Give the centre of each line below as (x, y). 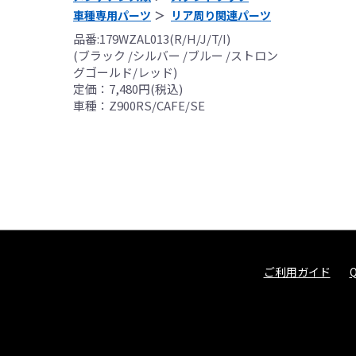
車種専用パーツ (112, 15)
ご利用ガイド (297, 272)
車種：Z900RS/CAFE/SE (139, 106)
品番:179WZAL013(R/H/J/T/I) (152, 39)
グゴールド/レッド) (125, 72)
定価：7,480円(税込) (128, 89)
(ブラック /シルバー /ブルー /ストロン (176, 56)
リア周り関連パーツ (221, 15)
